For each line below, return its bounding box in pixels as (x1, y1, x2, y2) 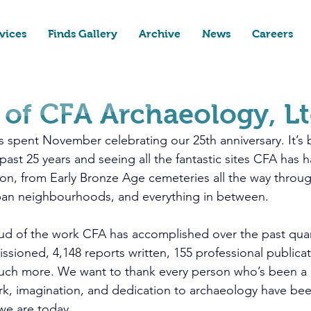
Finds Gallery (48, 28, 118, 40)
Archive (139, 28, 181, 40)
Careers (252, 28, 294, 40)
